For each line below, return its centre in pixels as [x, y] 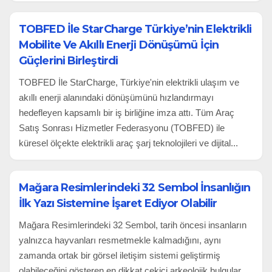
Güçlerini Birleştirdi [69, 60]
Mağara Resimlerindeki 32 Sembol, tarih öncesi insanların [133, 225]
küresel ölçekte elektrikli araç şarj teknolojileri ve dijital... [128, 143]
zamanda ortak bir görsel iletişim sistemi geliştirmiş [120, 255]
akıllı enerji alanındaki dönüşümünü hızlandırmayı [116, 97]
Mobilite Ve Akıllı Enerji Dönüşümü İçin [119, 45]
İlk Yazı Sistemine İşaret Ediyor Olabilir [118, 203]
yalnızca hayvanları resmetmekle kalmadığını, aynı [120, 240]
